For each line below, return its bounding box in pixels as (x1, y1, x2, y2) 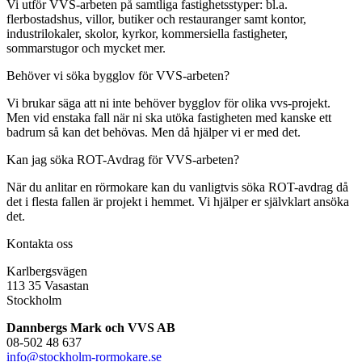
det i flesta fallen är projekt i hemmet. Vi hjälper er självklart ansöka (6, 194, 349, 208)
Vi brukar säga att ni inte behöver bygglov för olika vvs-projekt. (6, 95, 330, 110)
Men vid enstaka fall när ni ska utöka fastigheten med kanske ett (6, 110, 331, 124)
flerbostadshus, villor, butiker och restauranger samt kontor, (6, 11, 306, 26)
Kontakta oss (6, 236, 73, 250)
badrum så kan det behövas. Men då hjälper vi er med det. (6, 124, 301, 139)
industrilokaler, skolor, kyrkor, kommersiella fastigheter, (6, 26, 288, 40)
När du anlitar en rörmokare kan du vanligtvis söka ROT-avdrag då (6, 179, 348, 194)
